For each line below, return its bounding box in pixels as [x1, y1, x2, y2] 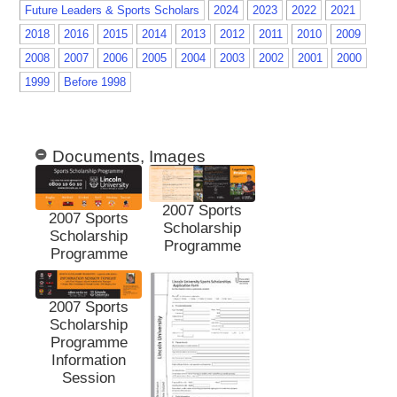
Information [51, 352, 126, 370]
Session [62, 370, 115, 387]
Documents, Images [52, 146, 206, 166]
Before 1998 [64, 74, 126, 89]
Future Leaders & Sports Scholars [25, 3, 199, 17]
